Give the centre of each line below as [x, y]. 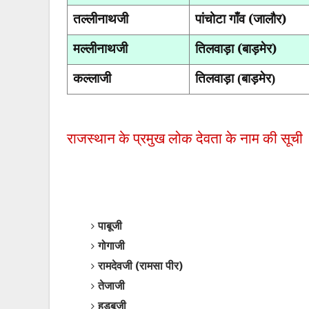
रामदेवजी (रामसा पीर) [140, 266]
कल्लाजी [92, 78]
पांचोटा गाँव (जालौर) [241, 18]
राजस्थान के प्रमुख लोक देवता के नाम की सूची [185, 139]
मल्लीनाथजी [100, 48]
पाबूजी [110, 226]
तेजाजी [111, 286]
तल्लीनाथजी [101, 18]
